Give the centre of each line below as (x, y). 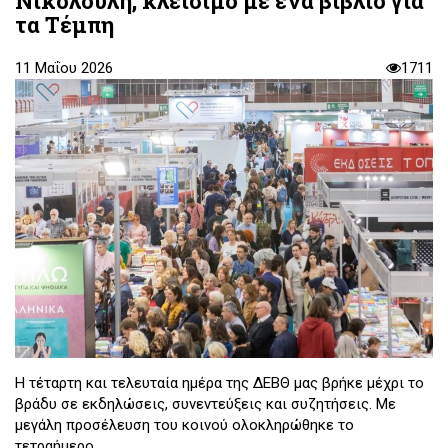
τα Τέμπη (64, 25)
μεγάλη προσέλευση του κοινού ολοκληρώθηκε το (184, 424)
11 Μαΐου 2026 (64, 68)
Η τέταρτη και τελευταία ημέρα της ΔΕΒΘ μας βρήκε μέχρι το (219, 382)
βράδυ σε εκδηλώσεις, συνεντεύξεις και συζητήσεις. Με (205, 403)
